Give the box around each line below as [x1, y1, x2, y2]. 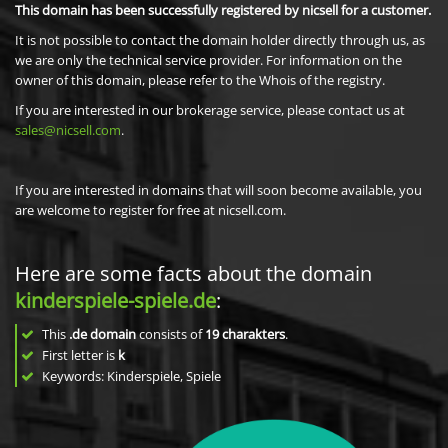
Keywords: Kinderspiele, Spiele [39, 367, 221, 385]
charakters [222, 325, 285, 343]
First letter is [39, 346, 118, 364]
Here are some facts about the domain [15, 260, 372, 287]
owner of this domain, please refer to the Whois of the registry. [15, 71, 385, 89]
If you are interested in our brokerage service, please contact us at [15, 101, 405, 119]
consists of [136, 325, 205, 343]
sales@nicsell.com [15, 121, 121, 139]
